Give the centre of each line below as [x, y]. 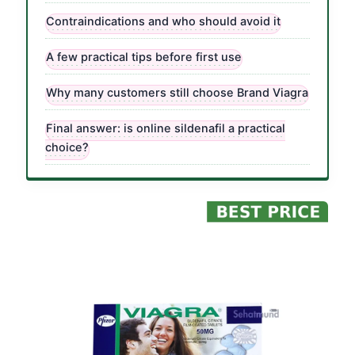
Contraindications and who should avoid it [164, 22]
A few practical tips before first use [144, 57]
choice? [67, 148]
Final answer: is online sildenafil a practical [166, 129]
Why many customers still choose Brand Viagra [177, 93]
